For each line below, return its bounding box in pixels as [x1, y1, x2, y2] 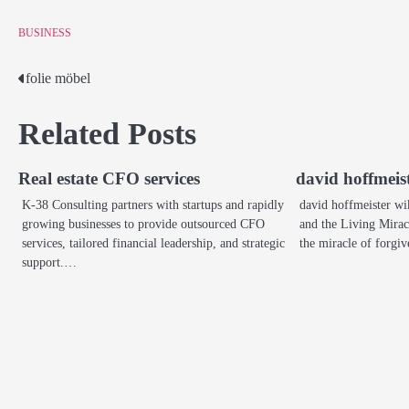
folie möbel [26, 69, 90, 86]
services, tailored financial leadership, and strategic [22, 235, 285, 250]
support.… [22, 254, 77, 269]
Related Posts [18, 116, 196, 151]
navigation [17, 103, 116, 128]
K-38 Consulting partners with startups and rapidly [22, 196, 284, 212]
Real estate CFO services [18, 168, 200, 188]
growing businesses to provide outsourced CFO [22, 215, 265, 231]
